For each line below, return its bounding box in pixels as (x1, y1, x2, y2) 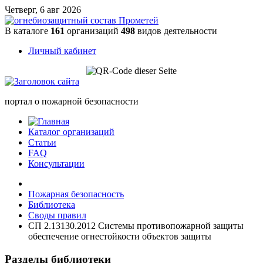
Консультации (28, 159, 85, 168)
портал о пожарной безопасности (5, 96, 139, 106)
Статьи (28, 137, 56, 147)
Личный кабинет (28, 46, 96, 56)
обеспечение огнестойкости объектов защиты (28, 231, 211, 241)
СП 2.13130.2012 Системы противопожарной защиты (28, 221, 244, 231)
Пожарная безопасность (28, 189, 124, 199)
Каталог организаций (28, 127, 114, 137)
